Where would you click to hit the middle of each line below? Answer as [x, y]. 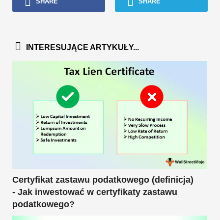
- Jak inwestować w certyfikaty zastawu [95, 192]
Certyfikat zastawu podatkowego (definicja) [103, 180]
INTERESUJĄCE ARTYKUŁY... [82, 48]
